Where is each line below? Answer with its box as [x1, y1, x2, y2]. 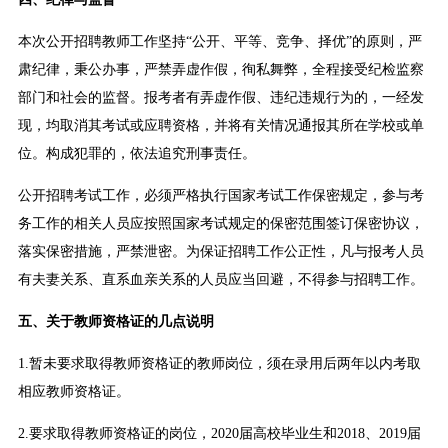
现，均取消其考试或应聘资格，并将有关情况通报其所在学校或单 [17, 118, 424, 134]
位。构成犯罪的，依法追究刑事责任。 [17, 146, 256, 162]
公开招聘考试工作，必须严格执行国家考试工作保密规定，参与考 [17, 188, 424, 204]
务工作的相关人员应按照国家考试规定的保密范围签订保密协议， [17, 216, 424, 232]
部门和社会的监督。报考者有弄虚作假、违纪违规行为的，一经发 [17, 90, 424, 106]
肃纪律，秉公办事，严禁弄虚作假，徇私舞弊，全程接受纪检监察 [17, 62, 424, 78]
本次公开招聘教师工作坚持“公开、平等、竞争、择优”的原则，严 [17, 34, 422, 50]
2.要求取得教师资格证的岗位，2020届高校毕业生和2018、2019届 [17, 426, 421, 442]
